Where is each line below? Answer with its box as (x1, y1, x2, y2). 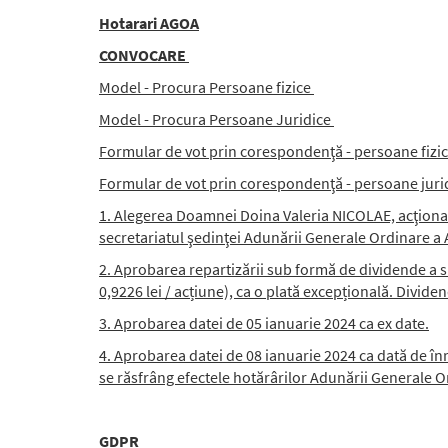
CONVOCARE (99, 45, 189, 65)
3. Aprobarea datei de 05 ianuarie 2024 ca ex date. (99, 313, 429, 333)
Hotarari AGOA (99, 13, 199, 33)
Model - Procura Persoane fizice (99, 77, 314, 97)
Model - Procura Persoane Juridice (99, 109, 334, 129)
